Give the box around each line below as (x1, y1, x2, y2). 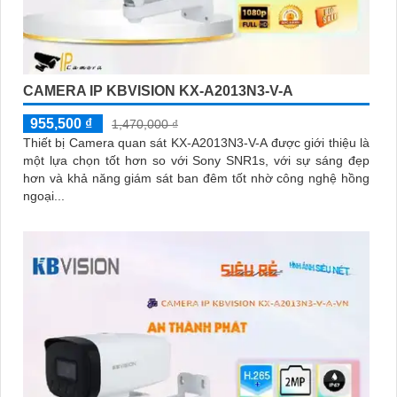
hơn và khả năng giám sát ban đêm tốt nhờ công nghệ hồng (23, 170, 370, 185)
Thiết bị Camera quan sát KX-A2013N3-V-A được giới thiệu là (23, 135, 370, 150)
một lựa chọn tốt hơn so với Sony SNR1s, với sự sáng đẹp (23, 152, 370, 167)
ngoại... (23, 188, 65, 203)
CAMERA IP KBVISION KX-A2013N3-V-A (23, 82, 293, 98)
